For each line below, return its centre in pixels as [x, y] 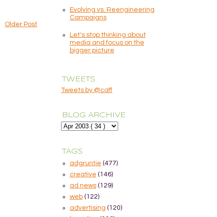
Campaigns [88, 18]
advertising [87, 208]
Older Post [21, 24]
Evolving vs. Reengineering [112, 10]
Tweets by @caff [87, 90]
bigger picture [92, 50]
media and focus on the [107, 42]
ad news [83, 186]
